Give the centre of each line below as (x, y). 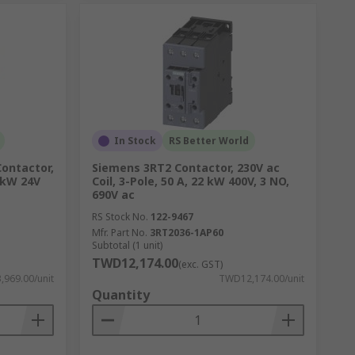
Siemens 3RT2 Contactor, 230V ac (185, 168)
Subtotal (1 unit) (127, 245)
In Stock (135, 141)
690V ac (113, 195)
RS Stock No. (120, 217)
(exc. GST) (200, 264)
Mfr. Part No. (119, 233)
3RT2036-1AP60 (186, 233)
